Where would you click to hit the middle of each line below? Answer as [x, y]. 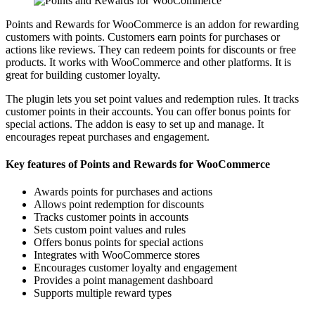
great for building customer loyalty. [83, 75]
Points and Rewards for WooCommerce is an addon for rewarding [152, 24]
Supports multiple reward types [103, 293]
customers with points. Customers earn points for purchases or [143, 37]
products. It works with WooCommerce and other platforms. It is [148, 62]
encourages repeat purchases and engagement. [108, 136]
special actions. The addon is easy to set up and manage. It [135, 124]
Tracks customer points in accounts [111, 217]
